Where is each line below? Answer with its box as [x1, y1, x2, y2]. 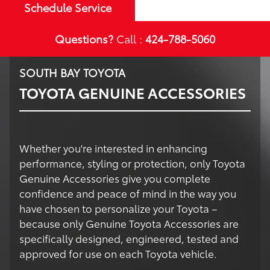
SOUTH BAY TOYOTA [19, 64, 125, 81]
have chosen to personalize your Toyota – [19, 201, 218, 216]
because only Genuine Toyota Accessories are [19, 216, 239, 231]
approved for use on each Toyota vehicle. [19, 246, 217, 261]
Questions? [55, 31, 113, 47]
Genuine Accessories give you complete [19, 171, 210, 186]
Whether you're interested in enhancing [19, 140, 207, 155]
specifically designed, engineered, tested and [19, 231, 239, 246]
